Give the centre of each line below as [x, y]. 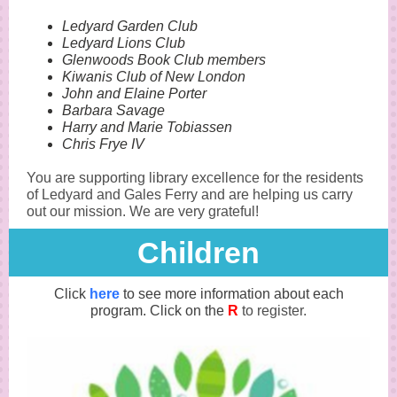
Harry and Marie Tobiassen [147, 127]
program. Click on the [159, 311]
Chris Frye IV [103, 144]
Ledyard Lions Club [124, 43]
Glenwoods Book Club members [164, 60]
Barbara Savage [113, 110]
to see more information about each [231, 294]
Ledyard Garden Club [130, 26]
